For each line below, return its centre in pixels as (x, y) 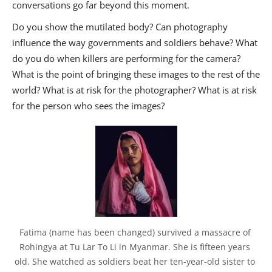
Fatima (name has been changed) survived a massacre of (135, 233)
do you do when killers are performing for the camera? (126, 59)
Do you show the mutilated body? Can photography (120, 27)
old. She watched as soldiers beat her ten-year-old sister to (135, 262)
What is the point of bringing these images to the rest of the (136, 74)
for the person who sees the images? (88, 106)
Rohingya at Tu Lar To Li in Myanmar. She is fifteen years (135, 247)
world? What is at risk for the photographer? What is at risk (134, 90)
